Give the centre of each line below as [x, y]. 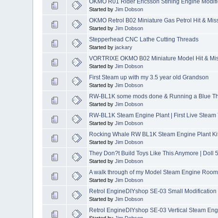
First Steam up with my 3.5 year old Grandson [149, 77]
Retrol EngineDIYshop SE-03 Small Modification [153, 191]
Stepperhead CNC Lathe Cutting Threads [144, 39]
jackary [124, 47]
